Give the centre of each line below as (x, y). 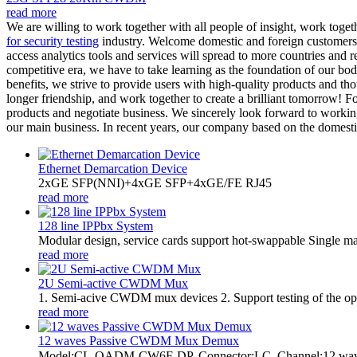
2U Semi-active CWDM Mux (113, 283)
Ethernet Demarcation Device (113, 168)
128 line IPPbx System (96, 226)
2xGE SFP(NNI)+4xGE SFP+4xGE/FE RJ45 (155, 182)
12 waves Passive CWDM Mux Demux (139, 340)
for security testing (53, 41)
